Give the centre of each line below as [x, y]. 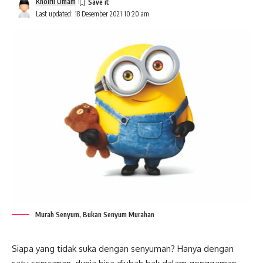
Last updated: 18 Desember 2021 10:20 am [92, 14]
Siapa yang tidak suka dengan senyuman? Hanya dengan [123, 249]
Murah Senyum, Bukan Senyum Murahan [95, 215]
